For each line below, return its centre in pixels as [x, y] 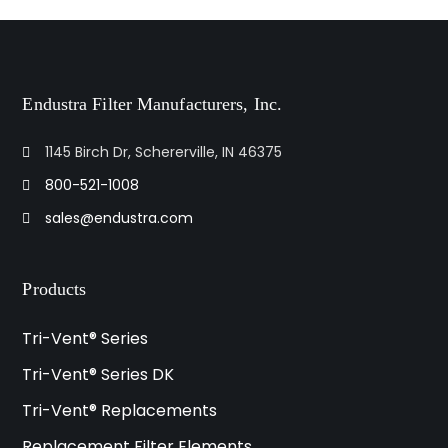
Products [54, 289]
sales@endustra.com [119, 218]
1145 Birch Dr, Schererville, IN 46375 [164, 152]
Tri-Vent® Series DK [98, 375]
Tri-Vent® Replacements [120, 411]
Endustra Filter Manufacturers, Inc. [152, 104]
